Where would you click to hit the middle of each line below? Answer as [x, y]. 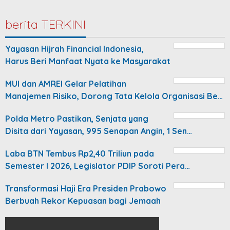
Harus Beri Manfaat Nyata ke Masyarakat [88, 61]
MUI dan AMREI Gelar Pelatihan [66, 83]
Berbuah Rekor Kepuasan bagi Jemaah [83, 200]
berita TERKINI [45, 24]
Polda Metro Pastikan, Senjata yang [77, 118]
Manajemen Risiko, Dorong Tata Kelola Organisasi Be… [114, 96]
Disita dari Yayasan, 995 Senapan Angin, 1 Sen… [99, 131]
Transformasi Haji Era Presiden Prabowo [86, 188]
